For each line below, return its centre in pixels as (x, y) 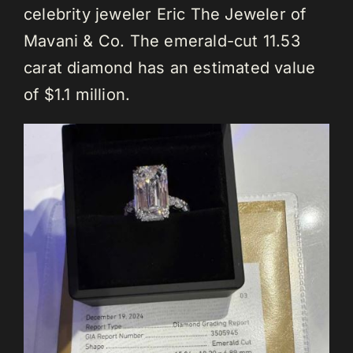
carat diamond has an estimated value (170, 67)
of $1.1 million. (77, 94)
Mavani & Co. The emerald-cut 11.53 (162, 41)
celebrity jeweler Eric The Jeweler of (165, 14)
